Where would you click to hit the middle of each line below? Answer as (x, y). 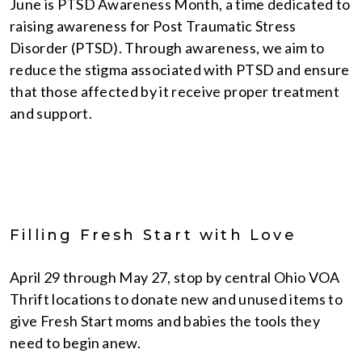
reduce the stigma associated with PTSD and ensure (180, 70)
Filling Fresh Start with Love (153, 236)
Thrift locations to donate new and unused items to (177, 299)
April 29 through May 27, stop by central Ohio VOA (175, 278)
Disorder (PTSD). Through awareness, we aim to (167, 48)
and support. (51, 114)
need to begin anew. (76, 343)
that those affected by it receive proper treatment (175, 92)
